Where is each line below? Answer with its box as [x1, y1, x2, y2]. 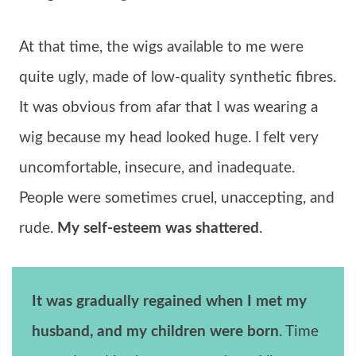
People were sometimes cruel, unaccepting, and [19, 190, 335, 206]
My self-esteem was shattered [57, 220, 259, 236]
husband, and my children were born [32, 323, 279, 339]
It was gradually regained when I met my [32, 293, 307, 309]
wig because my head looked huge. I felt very [19, 130, 319, 145]
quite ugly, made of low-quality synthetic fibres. [19, 69, 336, 85]
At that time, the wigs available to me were [19, 39, 304, 55]
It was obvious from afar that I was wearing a [19, 99, 318, 115]
